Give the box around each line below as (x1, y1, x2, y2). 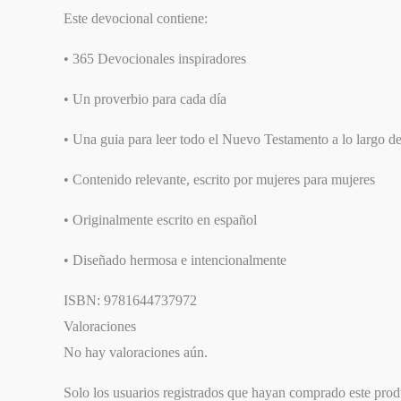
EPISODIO (8, 28, 109, 50)
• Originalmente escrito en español (64, 212, 258, 228)
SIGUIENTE (8, 10, 121, 32)
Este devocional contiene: (64, 11, 209, 27)
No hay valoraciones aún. (64, 345, 209, 361)
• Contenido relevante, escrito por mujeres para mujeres (64, 172, 376, 188)
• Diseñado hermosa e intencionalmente (64, 252, 287, 269)
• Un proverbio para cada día (64, 91, 227, 107)
